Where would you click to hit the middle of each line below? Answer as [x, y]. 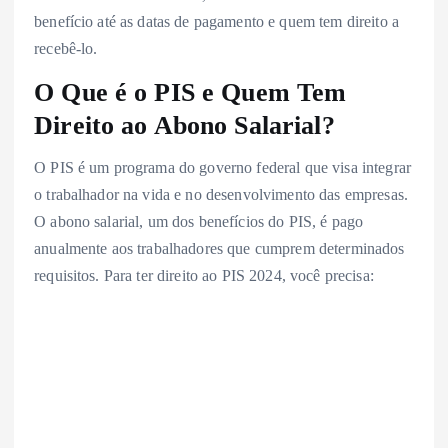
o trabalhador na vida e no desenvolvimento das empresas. [221, 195]
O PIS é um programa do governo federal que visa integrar [222, 168]
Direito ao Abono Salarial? [184, 124]
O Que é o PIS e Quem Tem [190, 91]
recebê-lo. [66, 48]
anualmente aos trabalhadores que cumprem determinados [219, 249]
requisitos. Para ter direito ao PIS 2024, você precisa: [204, 276]
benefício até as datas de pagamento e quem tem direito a [216, 21]
